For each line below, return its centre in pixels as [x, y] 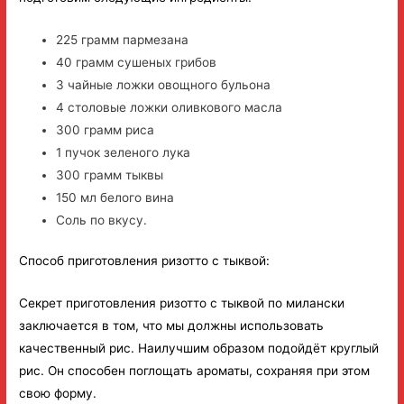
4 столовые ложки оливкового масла [170, 107]
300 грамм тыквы [110, 174]
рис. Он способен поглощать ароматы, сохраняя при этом [195, 371]
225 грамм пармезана [123, 39]
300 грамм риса [106, 129]
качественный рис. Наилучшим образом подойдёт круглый [199, 349]
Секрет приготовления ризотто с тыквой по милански [182, 303]
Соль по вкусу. [102, 220]
